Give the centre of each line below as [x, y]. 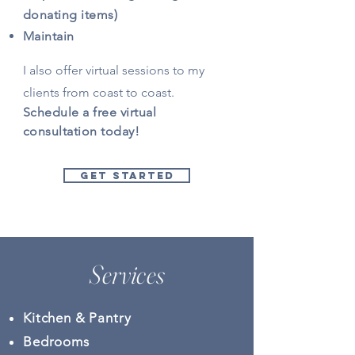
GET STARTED [127, 176]
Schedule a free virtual [90, 112]
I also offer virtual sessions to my [114, 70]
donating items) [71, 15]
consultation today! [82, 131]
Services [127, 274]
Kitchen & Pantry [77, 318]
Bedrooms [56, 342]
